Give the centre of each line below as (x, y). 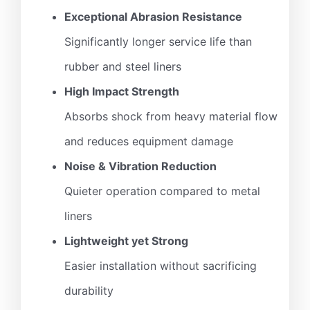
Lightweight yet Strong (126, 241)
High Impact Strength (122, 92)
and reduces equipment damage (149, 142)
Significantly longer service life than (158, 42)
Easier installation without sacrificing (161, 266)
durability (89, 291)
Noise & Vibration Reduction (140, 166)
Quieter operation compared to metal (162, 191)
